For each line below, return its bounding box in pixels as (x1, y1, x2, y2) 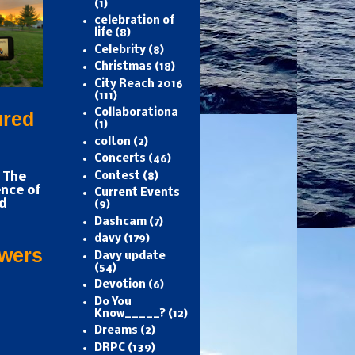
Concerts (94, 153, 146, 166)
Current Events (94, 187, 180, 200)
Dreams (94, 325, 138, 338)
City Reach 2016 (94, 78, 183, 90)
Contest (94, 170, 140, 182)
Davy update (94, 250, 166, 262)
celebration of (94, 15, 174, 28)
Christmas (94, 61, 152, 74)
